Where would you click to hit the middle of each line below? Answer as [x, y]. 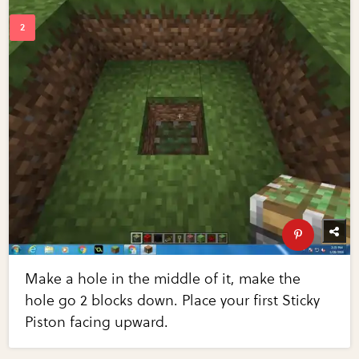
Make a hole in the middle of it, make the [163, 279]
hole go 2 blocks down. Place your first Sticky [173, 301]
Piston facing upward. [97, 323]
